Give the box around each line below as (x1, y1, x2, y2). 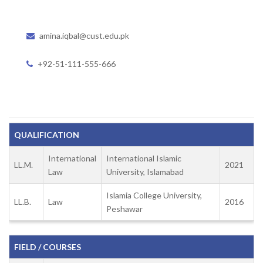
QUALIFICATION (14, 129, 79, 140)
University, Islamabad (106, 166, 184, 177)
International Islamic (106, 153, 181, 163)
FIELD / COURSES (14, 241, 81, 252)
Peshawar (106, 203, 143, 214)
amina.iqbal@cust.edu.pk (39, 30, 129, 41)
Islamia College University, (106, 190, 202, 200)
